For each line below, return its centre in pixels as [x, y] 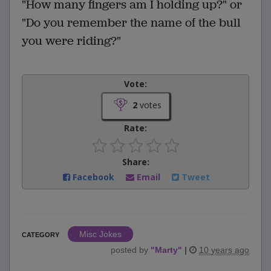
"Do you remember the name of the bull [131, 22]
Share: [135, 162]
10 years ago [224, 250]
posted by [131, 250]
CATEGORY [41, 234]
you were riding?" [71, 41]
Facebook [93, 177]
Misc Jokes [100, 234]
